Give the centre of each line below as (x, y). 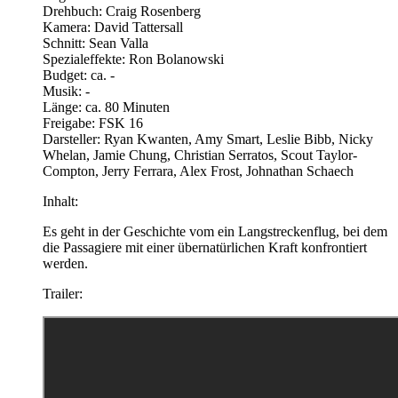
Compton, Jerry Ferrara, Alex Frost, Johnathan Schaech (198, 171)
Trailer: (63, 293)
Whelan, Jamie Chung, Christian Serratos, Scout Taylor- (200, 155)
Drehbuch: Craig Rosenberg (122, 11)
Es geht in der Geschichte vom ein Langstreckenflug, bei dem (215, 231)
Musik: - (66, 91)
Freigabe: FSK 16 (93, 123)
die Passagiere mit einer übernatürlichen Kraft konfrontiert (205, 247)
